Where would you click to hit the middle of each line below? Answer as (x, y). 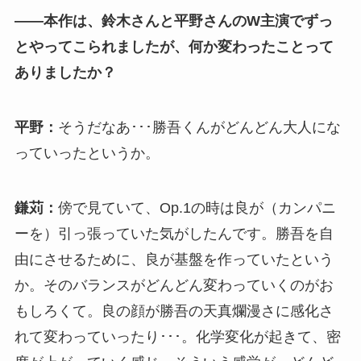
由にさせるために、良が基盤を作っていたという (174, 259)
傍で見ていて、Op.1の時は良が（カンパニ (197, 208)
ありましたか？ (65, 73)
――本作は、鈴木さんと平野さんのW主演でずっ (173, 21)
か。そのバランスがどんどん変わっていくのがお (174, 285)
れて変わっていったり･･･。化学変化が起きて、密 (177, 337)
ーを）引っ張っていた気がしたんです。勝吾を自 (174, 234)
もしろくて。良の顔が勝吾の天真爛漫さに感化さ (174, 311)
